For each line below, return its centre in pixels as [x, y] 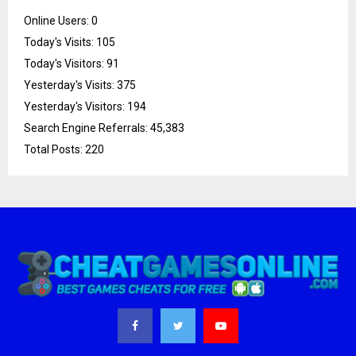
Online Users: [58, 20]
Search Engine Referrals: [87, 128]
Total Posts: [54, 149]
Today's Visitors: [65, 63]
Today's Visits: [60, 42]
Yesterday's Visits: [70, 85]
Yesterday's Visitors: [75, 106]
